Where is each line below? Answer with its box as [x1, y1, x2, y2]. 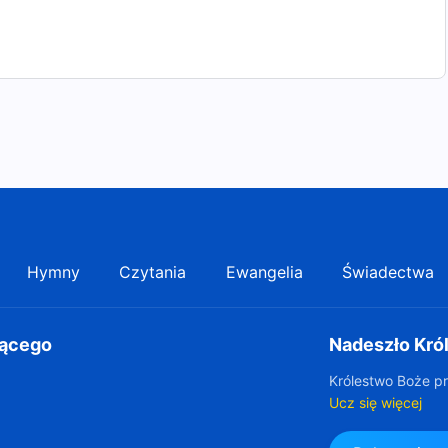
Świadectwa [342, 262, 435, 282]
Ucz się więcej [329, 394, 423, 411]
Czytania [119, 262, 187, 282]
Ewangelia [225, 262, 303, 282]
